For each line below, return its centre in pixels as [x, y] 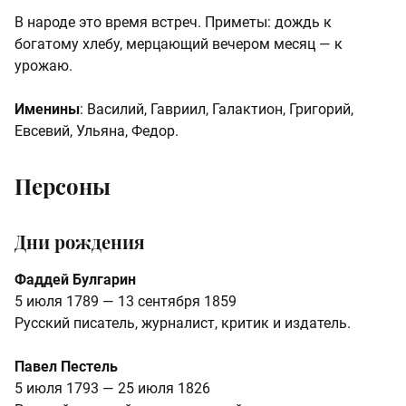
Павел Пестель [66, 367]
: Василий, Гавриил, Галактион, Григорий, [217, 110]
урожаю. [43, 66]
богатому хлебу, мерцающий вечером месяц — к [179, 44]
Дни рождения [80, 242]
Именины [47, 110]
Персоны [63, 186]
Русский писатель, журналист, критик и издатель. [183, 324]
